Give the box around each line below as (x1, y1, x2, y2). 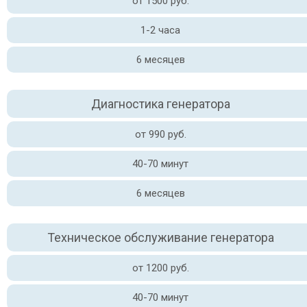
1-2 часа (140, 24, 180, 36)
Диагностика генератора (90, 97, 230, 111)
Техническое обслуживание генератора (47, 230, 274, 245)
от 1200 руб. (132, 262, 189, 274)
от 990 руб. (134, 128, 186, 140)
